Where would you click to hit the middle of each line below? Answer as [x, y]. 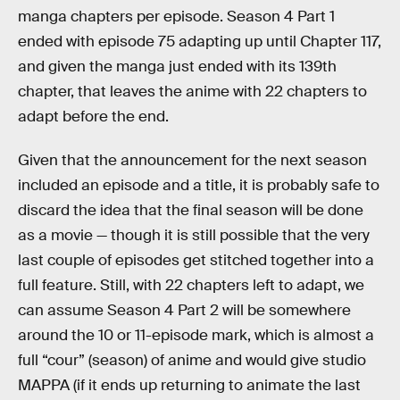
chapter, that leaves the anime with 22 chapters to [192, 91]
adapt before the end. [93, 116]
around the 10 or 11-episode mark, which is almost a [196, 336]
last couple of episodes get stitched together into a [196, 261]
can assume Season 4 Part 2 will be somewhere [184, 311]
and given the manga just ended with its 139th [177, 66]
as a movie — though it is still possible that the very [194, 236]
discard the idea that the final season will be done [191, 211]
